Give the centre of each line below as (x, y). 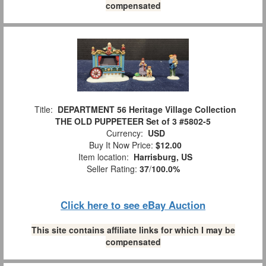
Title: (44, 109)
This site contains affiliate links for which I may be (133, 229)
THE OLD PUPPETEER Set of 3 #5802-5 (133, 121)
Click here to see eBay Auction (133, 205)
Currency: (124, 133)
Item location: (104, 156)
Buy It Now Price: (120, 145)
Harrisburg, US (163, 156)
